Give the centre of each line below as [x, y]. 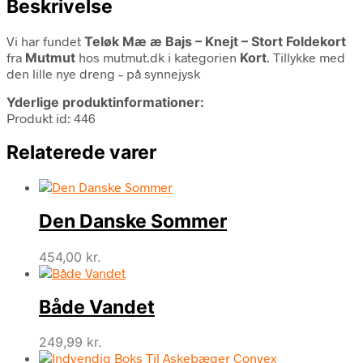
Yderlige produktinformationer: [105, 102]
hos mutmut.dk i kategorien [158, 57]
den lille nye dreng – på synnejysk [103, 73]
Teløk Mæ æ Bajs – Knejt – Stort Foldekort [215, 41]
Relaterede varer [81, 152]
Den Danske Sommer [133, 222]
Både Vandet [97, 307]
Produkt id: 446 [51, 117]
